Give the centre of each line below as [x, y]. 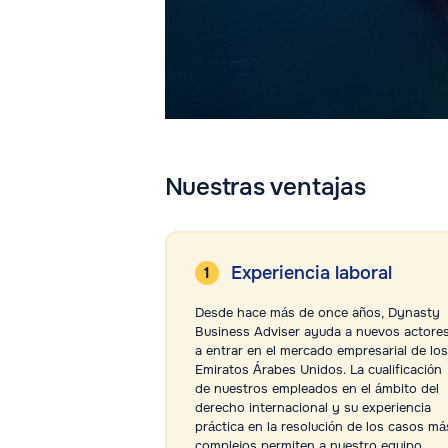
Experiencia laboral [311, 273]
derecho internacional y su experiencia [312, 408]
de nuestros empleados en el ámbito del [316, 389]
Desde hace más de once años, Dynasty [317, 313]
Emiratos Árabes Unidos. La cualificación [318, 370]
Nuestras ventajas [265, 186]
